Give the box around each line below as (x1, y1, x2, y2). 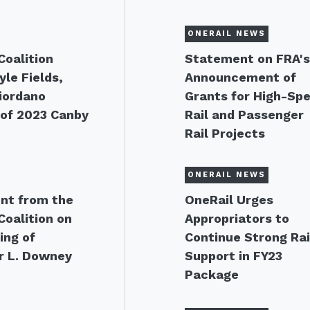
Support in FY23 (185, 248, 283, 263)
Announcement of (185, 70, 297, 84)
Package (185, 267, 239, 282)
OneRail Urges (185, 192, 274, 207)
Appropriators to (185, 211, 290, 226)
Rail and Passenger (185, 107, 304, 122)
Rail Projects (185, 126, 266, 140)
